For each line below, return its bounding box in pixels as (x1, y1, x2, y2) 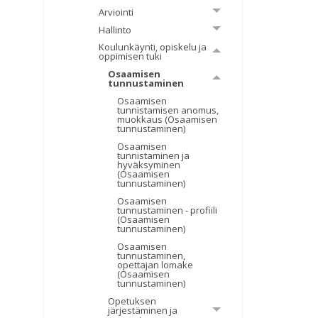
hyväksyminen (117, 158, 181, 172)
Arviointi (99, 5, 134, 18)
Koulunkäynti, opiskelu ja (99, 40, 207, 54)
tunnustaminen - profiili (117, 204, 218, 217)
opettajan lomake (117, 258, 194, 272)
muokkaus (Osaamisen (117, 113, 218, 126)
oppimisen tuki (99, 50, 163, 63)
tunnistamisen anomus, (117, 104, 219, 117)
